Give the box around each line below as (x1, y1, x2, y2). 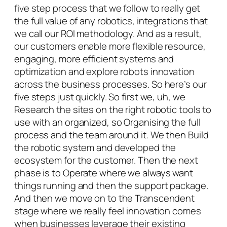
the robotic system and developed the (14, 141, 176, 155)
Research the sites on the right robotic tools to (14, 103, 212, 117)
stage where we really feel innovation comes (14, 204, 201, 218)
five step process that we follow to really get (14, 2, 201, 15)
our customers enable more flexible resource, (14, 40, 206, 53)
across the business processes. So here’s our (14, 78, 207, 91)
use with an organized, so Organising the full (14, 116, 201, 129)
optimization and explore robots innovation (14, 65, 195, 79)
